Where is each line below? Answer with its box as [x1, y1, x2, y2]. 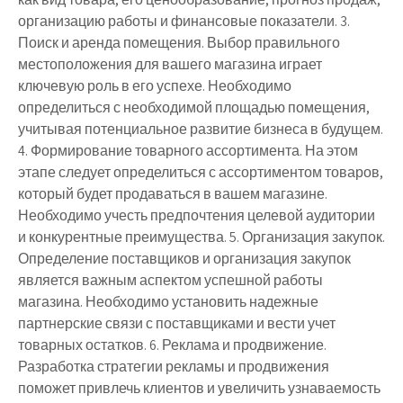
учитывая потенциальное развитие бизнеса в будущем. [18, 119, 383, 139]
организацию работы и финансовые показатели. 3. [18, 11, 350, 31]
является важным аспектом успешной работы [18, 270, 323, 290]
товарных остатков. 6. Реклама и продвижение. [18, 335, 327, 354]
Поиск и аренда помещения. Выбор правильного [18, 32, 340, 52]
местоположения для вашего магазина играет [18, 54, 322, 74]
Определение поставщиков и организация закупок [18, 248, 351, 268]
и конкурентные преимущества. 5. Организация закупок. [18, 227, 385, 246]
